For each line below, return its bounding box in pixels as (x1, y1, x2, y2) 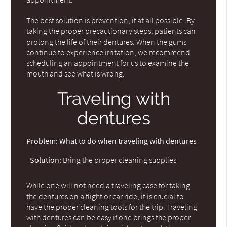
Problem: (26, 135, 58, 146)
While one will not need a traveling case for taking (26, 180, 191, 191)
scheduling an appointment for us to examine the (26, 57, 190, 68)
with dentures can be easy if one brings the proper (26, 212, 191, 222)
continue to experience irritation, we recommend (26, 47, 191, 57)
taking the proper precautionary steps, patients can (26, 25, 196, 36)
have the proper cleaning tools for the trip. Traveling (26, 201, 198, 212)
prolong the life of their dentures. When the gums (26, 36, 187, 47)
